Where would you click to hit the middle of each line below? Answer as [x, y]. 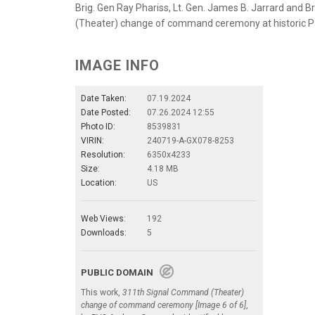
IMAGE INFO [117, 65]
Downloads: [104, 232]
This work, [102, 292]
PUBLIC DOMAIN [120, 272]
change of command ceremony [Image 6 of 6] [163, 305]
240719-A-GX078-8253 [191, 140]
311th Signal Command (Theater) [183, 292]
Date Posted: [106, 112]
